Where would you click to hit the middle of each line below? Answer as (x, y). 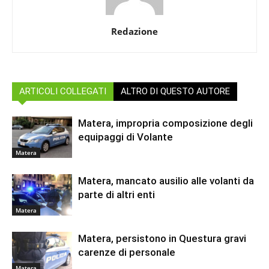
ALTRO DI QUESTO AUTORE (175, 91)
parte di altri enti (116, 194)
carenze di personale (127, 252)
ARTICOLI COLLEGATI (63, 91)
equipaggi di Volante (125, 137)
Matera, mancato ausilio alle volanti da (166, 180)
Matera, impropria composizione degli (165, 123)
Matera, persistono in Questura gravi (162, 238)
